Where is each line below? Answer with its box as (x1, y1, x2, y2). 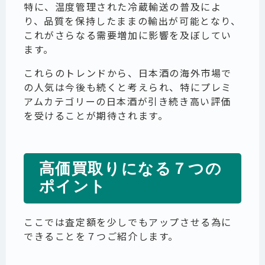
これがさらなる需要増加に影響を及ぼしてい (24, 28, 232, 43)
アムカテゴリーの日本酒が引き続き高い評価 (24, 94, 232, 109)
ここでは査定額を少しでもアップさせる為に (24, 215, 232, 230)
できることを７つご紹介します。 (24, 229, 179, 244)
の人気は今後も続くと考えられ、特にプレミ (24, 80, 232, 95)
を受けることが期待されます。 (24, 108, 169, 123)
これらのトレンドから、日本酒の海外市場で (24, 66, 232, 80)
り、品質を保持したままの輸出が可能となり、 (24, 14, 241, 28)
